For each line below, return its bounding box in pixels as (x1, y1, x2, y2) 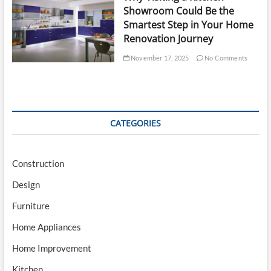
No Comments (203, 53, 248, 62)
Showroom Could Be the (123, 4, 234, 18)
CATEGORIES (109, 117, 161, 129)
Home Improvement (11, 243, 91, 254)
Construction (11, 158, 64, 169)
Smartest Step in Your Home (123, 18, 253, 31)
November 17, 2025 (129, 53, 189, 62)
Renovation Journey (123, 31, 213, 45)
